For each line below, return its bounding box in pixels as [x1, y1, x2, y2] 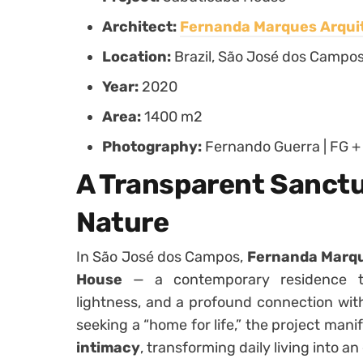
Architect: [102, 17, 180, 36]
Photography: [102, 137, 205, 156]
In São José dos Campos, [76, 247, 247, 266]
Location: [102, 47, 174, 66]
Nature [76, 205, 169, 239]
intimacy [76, 338, 140, 357]
